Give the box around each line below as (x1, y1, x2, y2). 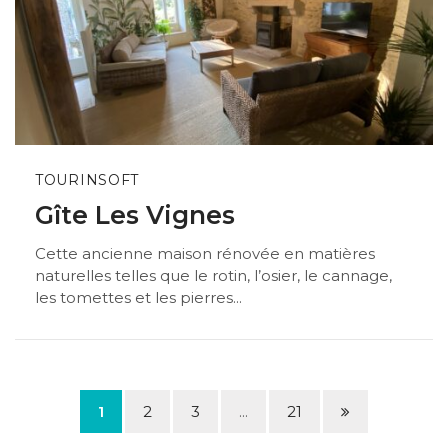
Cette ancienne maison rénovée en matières (35, 244, 375, 264)
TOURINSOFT (35, 170, 139, 189)
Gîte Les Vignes (35, 199, 235, 230)
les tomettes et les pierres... (35, 288, 242, 308)
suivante (340, 422, 403, 442)
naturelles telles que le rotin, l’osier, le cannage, (35, 266, 392, 286)
